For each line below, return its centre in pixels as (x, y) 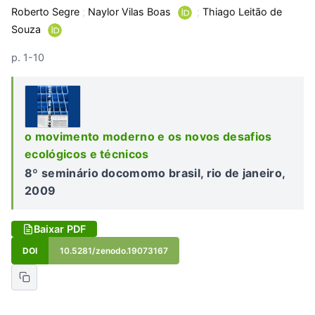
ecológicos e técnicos (87, 154)
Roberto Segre (45, 12)
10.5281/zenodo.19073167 (114, 251)
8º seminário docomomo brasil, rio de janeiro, (155, 173)
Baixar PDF (60, 229)
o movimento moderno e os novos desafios (148, 136)
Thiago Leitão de (242, 12)
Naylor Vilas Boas (129, 12)
